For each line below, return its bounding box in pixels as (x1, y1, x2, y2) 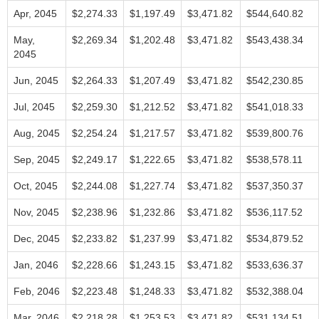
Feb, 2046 (14, 286, 60, 297)
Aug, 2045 (14, 127, 60, 139)
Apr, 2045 (14, 8, 57, 19)
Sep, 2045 (14, 154, 60, 165)
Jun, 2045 (14, 75, 58, 86)
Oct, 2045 (14, 180, 58, 192)
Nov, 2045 (14, 206, 59, 218)
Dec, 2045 (14, 233, 60, 244)
